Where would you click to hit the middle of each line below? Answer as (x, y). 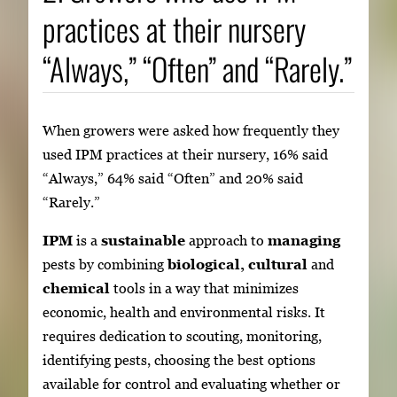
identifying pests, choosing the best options (179, 360)
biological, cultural (237, 264)
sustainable (143, 240)
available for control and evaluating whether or (191, 384)
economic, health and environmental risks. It (184, 312)
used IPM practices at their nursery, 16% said (185, 154)
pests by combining (105, 264)
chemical (76, 288)
